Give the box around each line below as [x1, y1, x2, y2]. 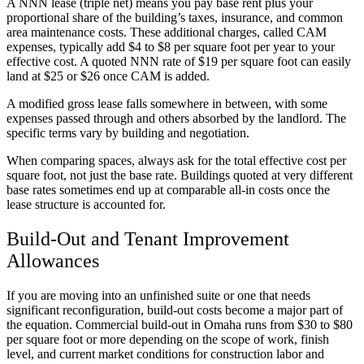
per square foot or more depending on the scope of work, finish [6, 332, 329, 347]
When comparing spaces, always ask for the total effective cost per [6, 154, 346, 168]
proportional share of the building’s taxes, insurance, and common [6, 11, 343, 25]
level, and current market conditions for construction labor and [6, 347, 324, 362]
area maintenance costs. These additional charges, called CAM [6, 25, 327, 40]
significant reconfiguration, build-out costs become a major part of [6, 303, 343, 318]
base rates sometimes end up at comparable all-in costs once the [6, 183, 330, 197]
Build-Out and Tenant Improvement [6, 228, 289, 250]
